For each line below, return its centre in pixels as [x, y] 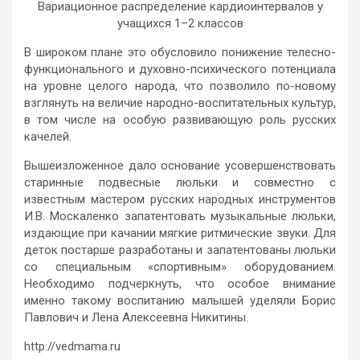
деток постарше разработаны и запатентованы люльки [180, 250]
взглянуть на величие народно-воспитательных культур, [180, 102]
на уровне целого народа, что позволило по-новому [180, 86]
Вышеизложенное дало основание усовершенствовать [180, 165]
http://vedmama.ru [72, 346]
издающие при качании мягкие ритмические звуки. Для [180, 233]
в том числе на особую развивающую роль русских [180, 119]
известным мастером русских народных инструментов [180, 199]
